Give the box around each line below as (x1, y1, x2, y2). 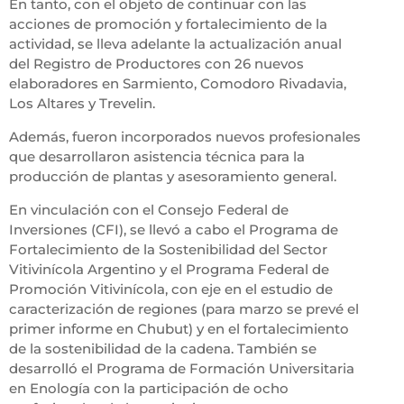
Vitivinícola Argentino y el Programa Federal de (8, 261, 329, 279)
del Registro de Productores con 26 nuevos (8, 55, 304, 73)
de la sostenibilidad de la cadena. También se (8, 340, 317, 358)
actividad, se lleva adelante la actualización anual (8, 35, 342, 53)
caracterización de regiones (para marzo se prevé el (8, 300, 359, 318)
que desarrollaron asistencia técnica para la (8, 148, 305, 166)
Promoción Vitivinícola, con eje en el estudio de (8, 280, 333, 298)
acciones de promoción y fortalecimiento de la (8, 15, 327, 33)
